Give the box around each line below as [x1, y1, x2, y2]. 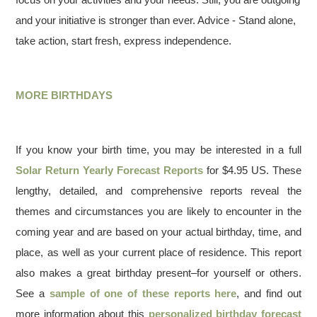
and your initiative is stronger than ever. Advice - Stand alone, [16, 14, 296, 26]
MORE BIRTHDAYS [16, 89, 113, 101]
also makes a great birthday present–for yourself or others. [16, 267, 301, 279]
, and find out [236, 287, 301, 299]
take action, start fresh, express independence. [16, 35, 232, 47]
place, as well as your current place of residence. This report [16, 246, 301, 258]
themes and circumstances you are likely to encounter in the [16, 205, 301, 217]
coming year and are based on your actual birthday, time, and [16, 226, 301, 238]
